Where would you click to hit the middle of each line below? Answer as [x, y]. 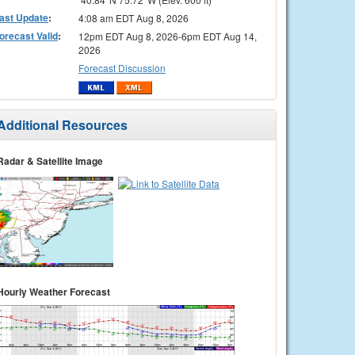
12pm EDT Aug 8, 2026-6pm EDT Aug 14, [167, 36]
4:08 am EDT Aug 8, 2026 [133, 17]
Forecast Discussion [122, 67]
